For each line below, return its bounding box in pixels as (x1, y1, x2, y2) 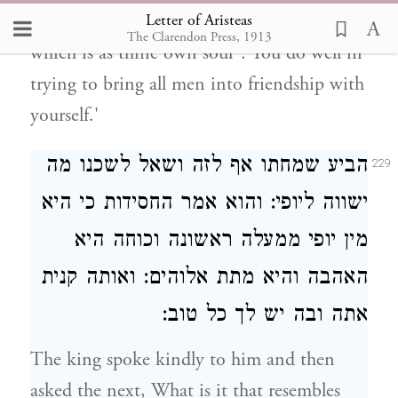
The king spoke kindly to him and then (30, 347, 335, 372)
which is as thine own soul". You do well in (30, 41, 362, 66)
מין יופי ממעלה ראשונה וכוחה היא (74, 227, 368, 257)
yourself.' (30, 103, 99, 128)
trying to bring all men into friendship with (30, 72, 364, 97)
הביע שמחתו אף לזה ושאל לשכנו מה (45, 153, 368, 182)
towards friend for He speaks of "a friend (30, 10, 342, 35)
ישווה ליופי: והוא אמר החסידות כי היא (41, 190, 368, 219)
